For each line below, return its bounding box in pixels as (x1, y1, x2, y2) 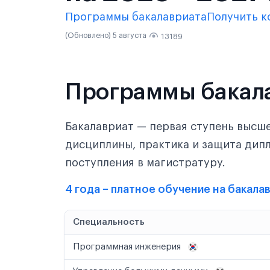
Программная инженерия (73, 242, 183, 251)
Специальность (73, 218, 145, 227)
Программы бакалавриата (65, 11, 207, 22)
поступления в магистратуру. (65, 157, 225, 168)
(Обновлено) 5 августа (65, 32, 146, 39)
